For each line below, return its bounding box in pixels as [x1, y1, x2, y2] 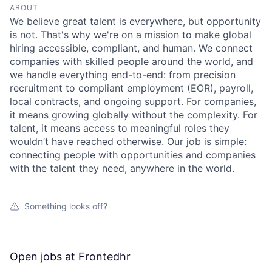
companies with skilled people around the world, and [10, 55, 253, 67]
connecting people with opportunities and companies [10, 149, 256, 161]
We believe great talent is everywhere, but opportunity [10, 15, 261, 27]
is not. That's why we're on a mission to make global [10, 29, 251, 41]
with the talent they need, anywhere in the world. [10, 162, 234, 174]
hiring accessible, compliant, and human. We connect [10, 42, 253, 54]
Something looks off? [24, 201, 107, 211]
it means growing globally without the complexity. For [10, 109, 257, 121]
